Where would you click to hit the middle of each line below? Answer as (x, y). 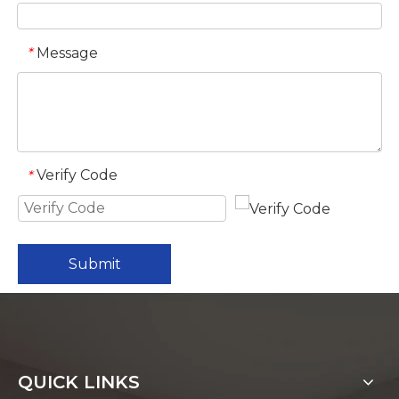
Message (67, 53)
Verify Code (77, 175)
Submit (94, 264)
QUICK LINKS (79, 383)
